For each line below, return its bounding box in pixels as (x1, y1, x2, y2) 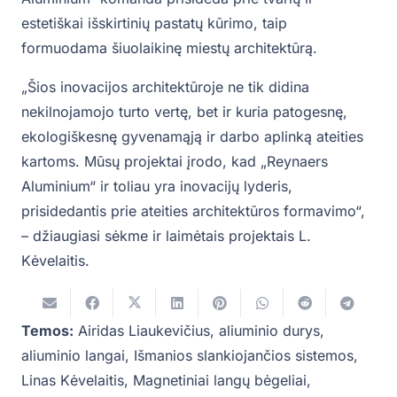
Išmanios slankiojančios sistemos (134, 346, 354, 365)
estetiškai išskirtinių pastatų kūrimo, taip (21, 14, 287, 33)
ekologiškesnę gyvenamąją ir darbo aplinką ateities (21, 128, 363, 146)
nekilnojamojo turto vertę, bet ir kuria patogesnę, (21, 103, 347, 121)
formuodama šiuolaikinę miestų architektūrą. (21, 39, 322, 58)
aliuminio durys (219, 322, 320, 340)
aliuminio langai (21, 346, 125, 365)
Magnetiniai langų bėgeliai (133, 371, 307, 390)
